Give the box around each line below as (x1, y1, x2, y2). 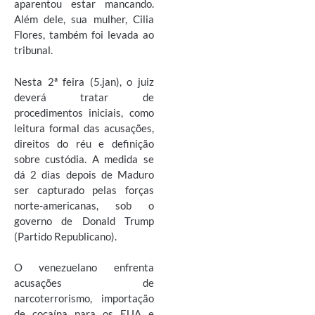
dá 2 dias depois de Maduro (14, 167, 154, 181)
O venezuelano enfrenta (14, 261, 154, 274)
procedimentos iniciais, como (14, 105, 154, 119)
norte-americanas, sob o (14, 198, 154, 212)
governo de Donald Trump (14, 214, 154, 227)
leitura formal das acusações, (14, 121, 154, 134)
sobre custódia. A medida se (14, 152, 154, 165)
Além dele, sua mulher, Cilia (14, 13, 154, 26)
